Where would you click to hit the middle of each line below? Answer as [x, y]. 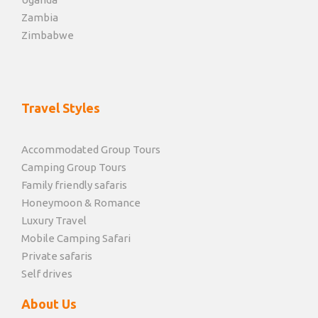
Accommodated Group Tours [91, 150]
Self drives [47, 274]
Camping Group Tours [74, 168]
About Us [49, 304]
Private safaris [57, 256]
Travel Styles [61, 108]
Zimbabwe [48, 35]
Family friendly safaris [74, 185]
